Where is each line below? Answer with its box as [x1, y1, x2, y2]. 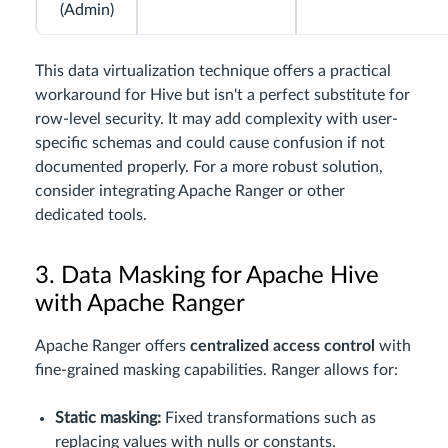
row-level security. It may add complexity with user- [35, 111, 398, 128]
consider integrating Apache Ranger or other [35, 183, 345, 200]
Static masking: [55, 410, 161, 427]
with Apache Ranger [35, 292, 245, 317]
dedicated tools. [35, 207, 147, 224]
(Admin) [59, 2, 114, 19]
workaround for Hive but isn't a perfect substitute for [35, 87, 410, 104]
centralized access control [190, 338, 375, 355]
